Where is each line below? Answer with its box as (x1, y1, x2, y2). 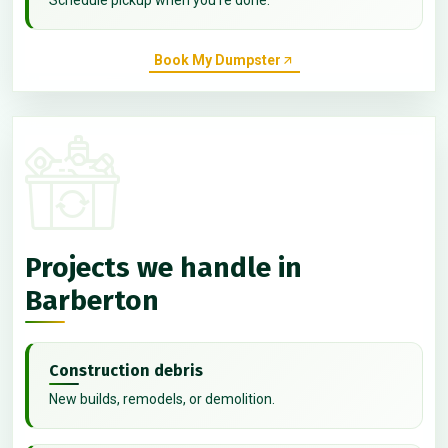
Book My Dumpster (153, 52, 281, 69)
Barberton (25, 284, 159, 318)
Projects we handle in (25, 251, 302, 285)
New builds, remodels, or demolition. (49, 391, 275, 408)
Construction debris (49, 361, 203, 381)
